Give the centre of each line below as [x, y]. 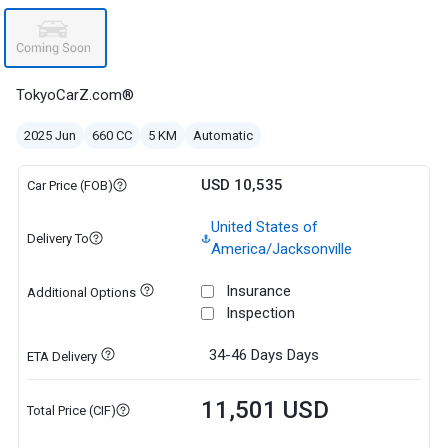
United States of [264, 227]
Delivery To [57, 238]
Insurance [258, 291]
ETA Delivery [61, 356]
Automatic [223, 135]
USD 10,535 [241, 185]
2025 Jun [50, 135]
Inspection [260, 313]
